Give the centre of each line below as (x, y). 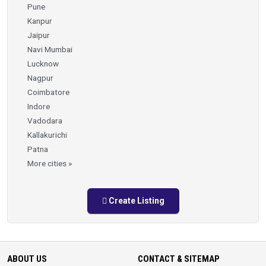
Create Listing (135, 200)
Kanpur (40, 20)
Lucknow (43, 63)
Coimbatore (48, 92)
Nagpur (40, 77)
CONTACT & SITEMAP (179, 259)
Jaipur (39, 35)
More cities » (50, 163)
